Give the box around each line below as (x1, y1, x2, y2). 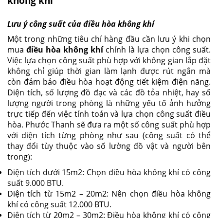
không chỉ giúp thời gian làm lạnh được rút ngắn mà (7, 65, 211, 76)
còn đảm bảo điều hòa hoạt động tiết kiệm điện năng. (7, 76, 211, 87)
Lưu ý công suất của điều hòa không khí (7, 18, 154, 29)
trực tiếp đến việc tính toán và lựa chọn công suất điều (7, 108, 211, 119)
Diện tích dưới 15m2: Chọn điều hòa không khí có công (7, 166, 211, 178)
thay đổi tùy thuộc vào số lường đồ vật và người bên (7, 140, 211, 151)
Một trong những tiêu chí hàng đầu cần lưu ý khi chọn (7, 33, 211, 44)
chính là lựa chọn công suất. (103, 44, 211, 55)
